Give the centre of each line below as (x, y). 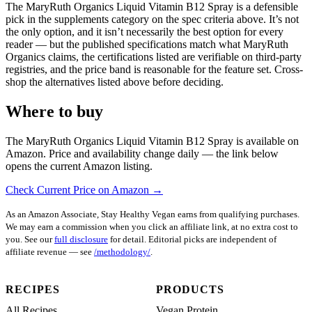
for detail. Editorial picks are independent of (192, 239)
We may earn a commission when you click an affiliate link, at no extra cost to (152, 226)
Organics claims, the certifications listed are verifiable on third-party (154, 56)
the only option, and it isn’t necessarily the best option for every (145, 31)
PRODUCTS (190, 289)
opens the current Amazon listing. (79, 166)
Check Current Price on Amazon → (84, 189)
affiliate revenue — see (50, 251)
